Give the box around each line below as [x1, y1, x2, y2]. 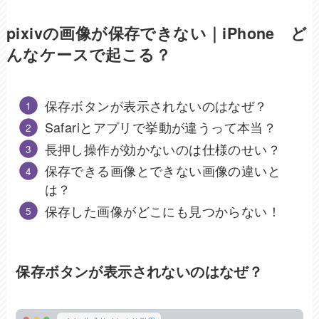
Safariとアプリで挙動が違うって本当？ [44, 117, 277, 137]
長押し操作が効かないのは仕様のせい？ [44, 139, 281, 158]
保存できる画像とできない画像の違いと [44, 161, 281, 180]
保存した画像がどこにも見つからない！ [44, 201, 281, 220]
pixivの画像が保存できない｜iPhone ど [6, 21, 308, 44]
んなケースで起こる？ [6, 43, 171, 66]
